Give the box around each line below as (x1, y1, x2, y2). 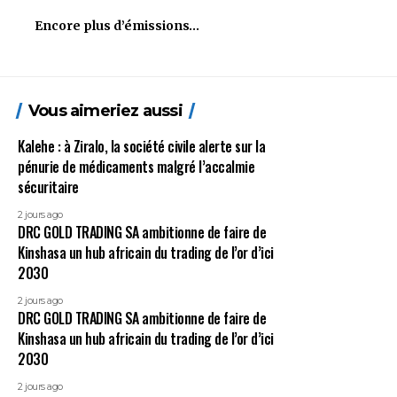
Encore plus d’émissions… (35, 18, 199, 34)
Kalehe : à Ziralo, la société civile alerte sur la (18, 136, 265, 157)
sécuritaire (18, 176, 79, 198)
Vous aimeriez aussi (28, 101, 183, 121)
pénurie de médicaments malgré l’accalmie (18, 156, 254, 177)
